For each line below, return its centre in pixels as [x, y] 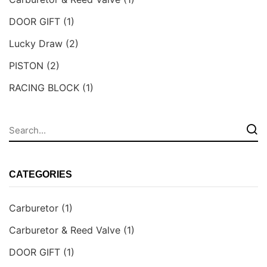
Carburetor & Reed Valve [65, 230]
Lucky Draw [36, 44]
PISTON [26, 66]
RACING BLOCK [44, 88]
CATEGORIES [41, 175]
